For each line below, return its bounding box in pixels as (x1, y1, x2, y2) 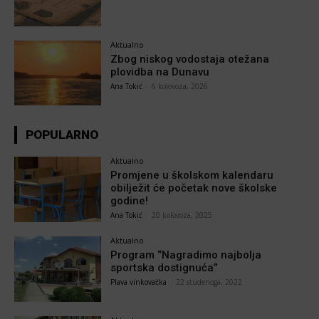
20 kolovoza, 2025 (152, 210, 213, 221)
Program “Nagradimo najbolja (110, 249, 262, 262)
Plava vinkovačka (110, 277, 167, 288)
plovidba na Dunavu (110, 65, 210, 78)
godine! (110, 194, 149, 208)
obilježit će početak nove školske (110, 182, 278, 195)
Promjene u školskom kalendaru (110, 169, 274, 182)
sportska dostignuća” (110, 261, 219, 275)
